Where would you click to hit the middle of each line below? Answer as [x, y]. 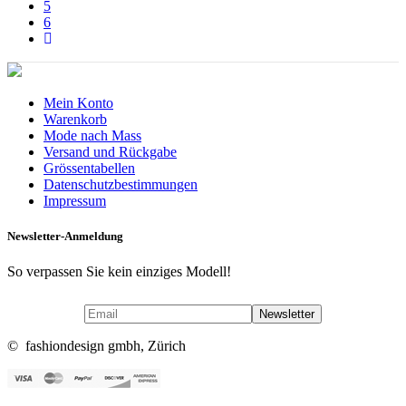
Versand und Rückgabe [110, 151]
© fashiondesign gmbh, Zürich [97, 346]
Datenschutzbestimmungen [121, 184]
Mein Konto [78, 102]
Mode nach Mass [92, 135]
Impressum [75, 200]
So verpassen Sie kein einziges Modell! [119, 272]
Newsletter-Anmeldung [65, 237]
